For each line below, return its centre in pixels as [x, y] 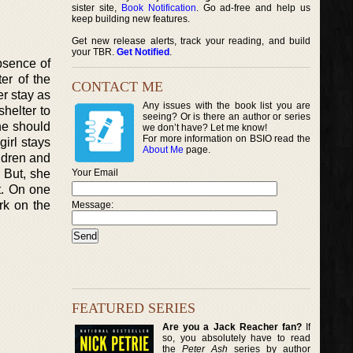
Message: [93, 205]
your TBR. [94, 52]
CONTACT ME [117, 87]
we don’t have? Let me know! [205, 128]
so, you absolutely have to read [237, 338]
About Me [163, 150]
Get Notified [143, 52]
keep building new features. [131, 19]
